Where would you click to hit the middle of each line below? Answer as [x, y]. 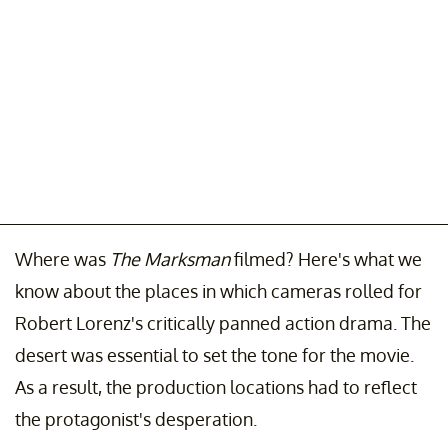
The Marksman [172, 258]
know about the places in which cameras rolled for [218, 290]
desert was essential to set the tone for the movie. [214, 354]
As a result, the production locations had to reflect [216, 386]
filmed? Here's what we [328, 258]
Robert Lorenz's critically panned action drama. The [223, 322]
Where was [62, 258]
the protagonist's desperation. [136, 418]
